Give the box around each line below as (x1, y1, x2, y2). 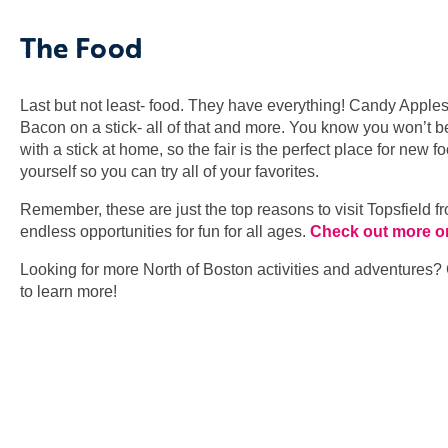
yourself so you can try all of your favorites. (20, 162, 319, 180)
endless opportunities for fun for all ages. (20, 222, 310, 240)
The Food (20, 25, 150, 68)
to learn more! (20, 282, 117, 300)
